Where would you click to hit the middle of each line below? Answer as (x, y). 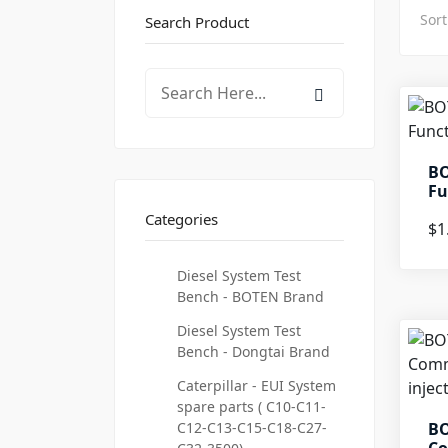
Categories (181, 219)
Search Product (197, 22)
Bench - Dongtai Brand (253, 351)
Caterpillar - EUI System (256, 385)
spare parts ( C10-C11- (251, 406)
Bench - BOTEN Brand (250, 296)
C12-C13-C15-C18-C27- (252, 427)
